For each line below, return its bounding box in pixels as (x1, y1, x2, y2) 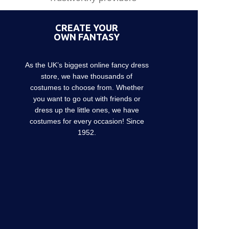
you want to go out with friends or (33, 94, 141, 103)
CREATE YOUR (55, 22, 118, 33)
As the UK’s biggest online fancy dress (25, 60, 149, 69)
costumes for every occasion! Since (29, 117, 144, 125)
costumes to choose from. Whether (30, 83, 144, 91)
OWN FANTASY (54, 31, 120, 42)
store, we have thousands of (41, 72, 132, 80)
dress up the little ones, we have (34, 105, 139, 114)
